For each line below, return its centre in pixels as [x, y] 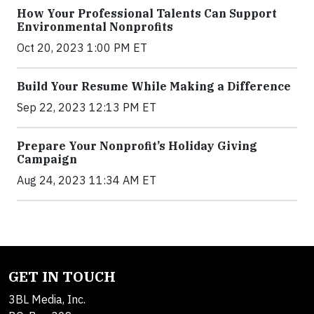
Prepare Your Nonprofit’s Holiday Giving [137, 146]
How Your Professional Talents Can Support [147, 14]
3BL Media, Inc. [47, 300]
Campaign [47, 159]
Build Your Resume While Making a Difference [154, 87]
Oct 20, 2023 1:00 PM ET [82, 48]
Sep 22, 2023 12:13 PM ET [87, 108]
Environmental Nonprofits [95, 27]
